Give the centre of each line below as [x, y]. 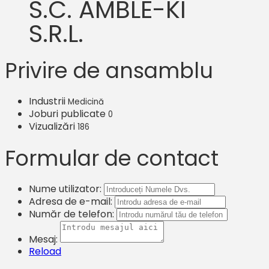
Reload [45, 251]
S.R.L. [56, 33]
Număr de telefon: [71, 214]
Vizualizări [53, 126]
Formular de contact [112, 158]
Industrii [47, 101]
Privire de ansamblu [109, 70]
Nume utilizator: [65, 189]
